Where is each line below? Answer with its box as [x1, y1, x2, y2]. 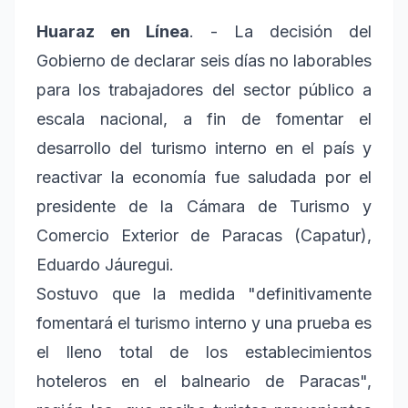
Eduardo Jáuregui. [36, 254, 174, 274]
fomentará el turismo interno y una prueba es [36, 312, 372, 332]
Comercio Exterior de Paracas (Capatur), [36, 225, 372, 245]
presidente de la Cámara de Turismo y [36, 196, 372, 216]
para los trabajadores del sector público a [36, 79, 372, 99]
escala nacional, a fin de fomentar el [36, 108, 372, 128]
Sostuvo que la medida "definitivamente [36, 283, 372, 303]
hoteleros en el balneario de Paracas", [36, 371, 372, 391]
